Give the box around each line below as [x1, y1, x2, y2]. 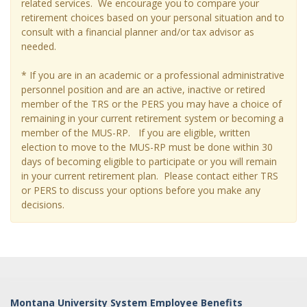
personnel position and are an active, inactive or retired [21, 83, 265, 96]
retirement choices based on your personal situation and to [21, 11, 284, 24]
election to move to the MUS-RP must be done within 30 [21, 140, 273, 153]
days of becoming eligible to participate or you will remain [21, 155, 277, 168]
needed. [21, 40, 56, 53]
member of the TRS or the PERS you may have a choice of [21, 97, 282, 110]
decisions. [21, 198, 64, 211]
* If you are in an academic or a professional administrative [21, 69, 284, 82]
